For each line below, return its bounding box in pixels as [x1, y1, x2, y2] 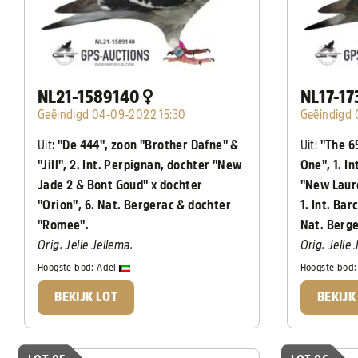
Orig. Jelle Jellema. [38, 238, 133, 252]
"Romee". [38, 218, 89, 232]
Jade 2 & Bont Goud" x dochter [38, 178, 203, 192]
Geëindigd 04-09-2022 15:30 [38, 108, 186, 121]
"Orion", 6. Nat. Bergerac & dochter [38, 198, 231, 212]
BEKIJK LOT [54, 290, 118, 304]
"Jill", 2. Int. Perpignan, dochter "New [38, 158, 242, 172]
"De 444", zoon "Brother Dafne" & [54, 138, 239, 152]
